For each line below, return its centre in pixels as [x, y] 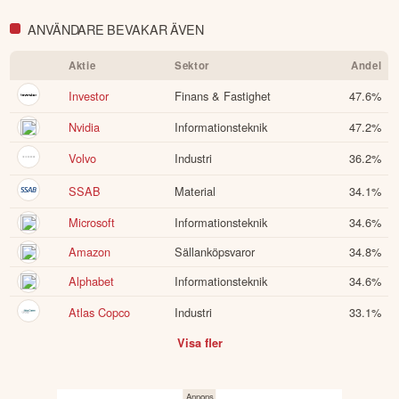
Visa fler [199, 342]
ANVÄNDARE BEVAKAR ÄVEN [116, 28]
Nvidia [85, 127]
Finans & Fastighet [223, 96]
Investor [89, 96]
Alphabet [92, 281]
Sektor [192, 66]
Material [195, 191]
